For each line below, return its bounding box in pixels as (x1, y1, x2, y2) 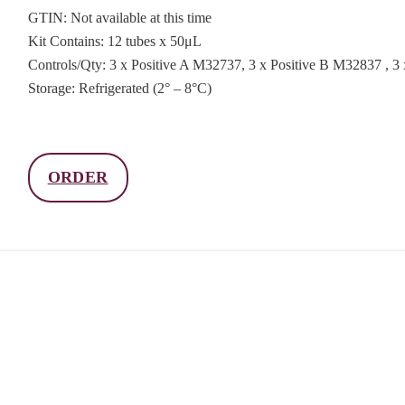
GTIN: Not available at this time (27, 9, 212, 25)
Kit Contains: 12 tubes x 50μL (27, 33, 202, 49)
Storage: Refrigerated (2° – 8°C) (27, 80, 212, 96)
